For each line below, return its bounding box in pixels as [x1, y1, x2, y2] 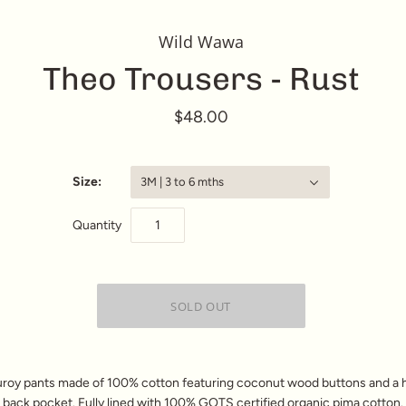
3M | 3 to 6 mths [140, 175, 224, 188]
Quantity [72, 217, 121, 233]
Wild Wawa [158, 31, 244, 53]
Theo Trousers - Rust [42, 60, 360, 98]
